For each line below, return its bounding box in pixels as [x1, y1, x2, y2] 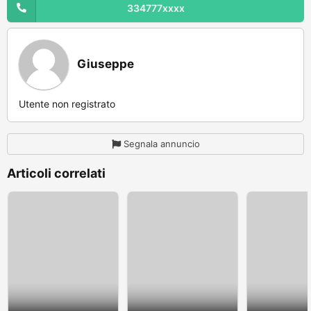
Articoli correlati [7, 165, 106, 180]
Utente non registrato [19, 97, 115, 110]
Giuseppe [77, 56, 134, 71]
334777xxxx [126, 1, 185, 14]
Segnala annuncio [123, 137, 200, 149]
